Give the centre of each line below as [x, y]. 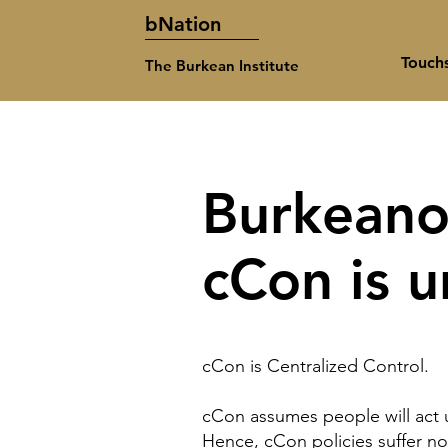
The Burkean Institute [222, 65]
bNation [183, 24]
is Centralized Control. [337, 366]
